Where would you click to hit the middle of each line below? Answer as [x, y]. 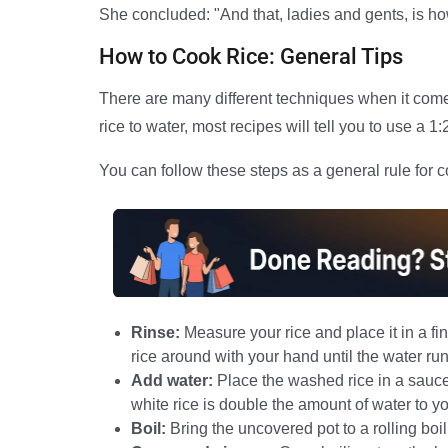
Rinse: [155, 332]
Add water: [172, 380]
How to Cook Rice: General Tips [251, 57]
